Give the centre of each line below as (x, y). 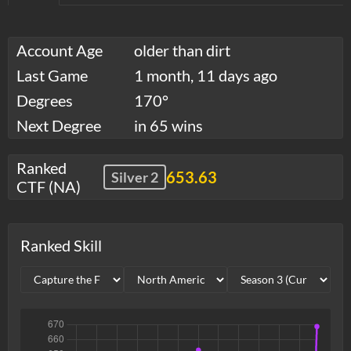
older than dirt (182, 50)
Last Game (52, 75)
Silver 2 (135, 177)
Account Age (60, 50)
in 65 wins (168, 125)
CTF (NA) (49, 186)
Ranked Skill (61, 245)
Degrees (45, 100)
